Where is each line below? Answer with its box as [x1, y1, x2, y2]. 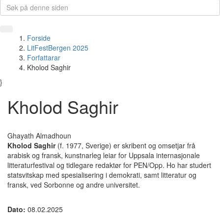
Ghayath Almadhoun [7, 131, 71, 140]
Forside [27, 33, 51, 43]
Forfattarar [27, 53, 60, 62]
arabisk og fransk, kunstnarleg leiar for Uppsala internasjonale [7, 150, 200, 160]
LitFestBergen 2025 [27, 43, 88, 53]
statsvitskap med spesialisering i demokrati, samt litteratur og [7, 170, 196, 180]
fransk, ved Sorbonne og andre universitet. [7, 180, 140, 190]
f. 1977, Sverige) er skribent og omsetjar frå [60, 140, 195, 150]
